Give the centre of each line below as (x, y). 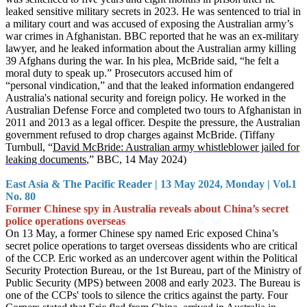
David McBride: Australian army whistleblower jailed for (176, 147)
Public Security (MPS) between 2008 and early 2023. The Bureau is (153, 283)
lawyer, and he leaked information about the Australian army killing (151, 48)
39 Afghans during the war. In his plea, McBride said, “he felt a (142, 61)
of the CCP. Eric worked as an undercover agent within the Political (151, 258)
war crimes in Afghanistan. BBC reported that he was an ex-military (152, 36)
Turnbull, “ (29, 147)
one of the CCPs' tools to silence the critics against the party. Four (147, 295)
